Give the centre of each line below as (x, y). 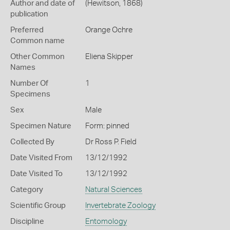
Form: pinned (107, 126)
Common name (37, 41)
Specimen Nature (41, 126)
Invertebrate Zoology (120, 206)
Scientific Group (38, 206)
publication (29, 14)
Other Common (37, 57)
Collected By (32, 142)
